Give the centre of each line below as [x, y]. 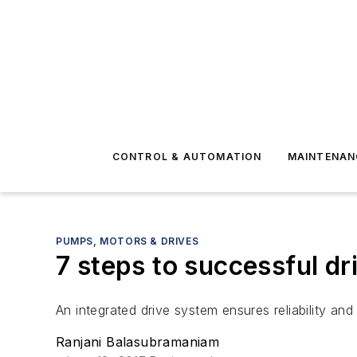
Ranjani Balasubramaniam [138, 342]
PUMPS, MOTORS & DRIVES [127, 241]
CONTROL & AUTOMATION [187, 157]
